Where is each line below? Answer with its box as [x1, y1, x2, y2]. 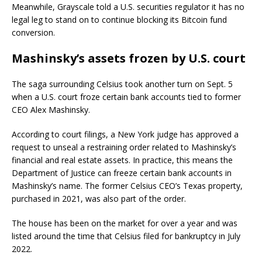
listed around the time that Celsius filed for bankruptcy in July [12, 230, 240, 242]
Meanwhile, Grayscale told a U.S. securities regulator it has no [12, 1, 244, 13]
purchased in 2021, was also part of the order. [12, 193, 186, 205]
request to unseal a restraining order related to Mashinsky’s [12, 142, 236, 153]
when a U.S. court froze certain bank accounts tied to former [12, 91, 241, 103]
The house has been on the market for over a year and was [12, 218, 237, 229]
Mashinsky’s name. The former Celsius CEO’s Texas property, [12, 180, 243, 192]
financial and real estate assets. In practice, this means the [12, 154, 233, 166]
